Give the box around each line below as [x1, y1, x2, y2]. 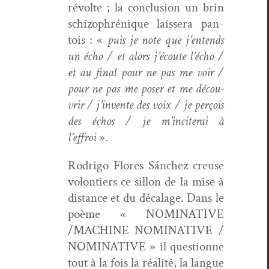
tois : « [67, 31, 107, 48]
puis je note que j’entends [107, 31, 225, 48]
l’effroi [67, 128, 96, 145]
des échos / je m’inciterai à [67, 112, 224, 129]
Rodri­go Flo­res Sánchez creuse [67, 157, 224, 174]
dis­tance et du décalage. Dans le [67, 189, 224, 206]
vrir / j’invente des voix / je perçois [67, 96, 224, 113]
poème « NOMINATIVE [67, 205, 224, 222]
